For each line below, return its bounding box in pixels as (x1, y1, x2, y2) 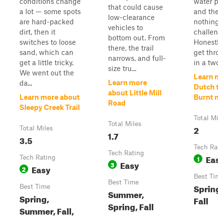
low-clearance (108, 13, 155, 21)
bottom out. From (108, 33, 165, 42)
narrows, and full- (108, 54, 166, 62)
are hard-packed (19, 17, 74, 26)
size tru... (108, 64, 136, 73)
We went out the (19, 68, 74, 77)
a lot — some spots (19, 7, 81, 16)
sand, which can (19, 48, 73, 56)
